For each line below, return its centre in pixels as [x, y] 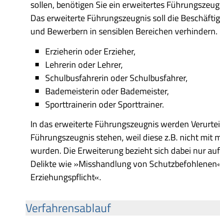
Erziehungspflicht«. [66, 177]
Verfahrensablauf [68, 207]
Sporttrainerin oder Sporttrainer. [105, 104]
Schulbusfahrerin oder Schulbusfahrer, [116, 78]
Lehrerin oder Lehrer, [84, 64]
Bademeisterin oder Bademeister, [107, 91]
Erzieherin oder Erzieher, [90, 51]
